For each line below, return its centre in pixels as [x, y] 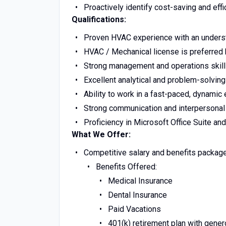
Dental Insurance [137, 195]
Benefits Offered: [126, 167]
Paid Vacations [134, 209]
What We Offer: [101, 134]
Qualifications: [99, 19]
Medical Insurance [140, 181]
